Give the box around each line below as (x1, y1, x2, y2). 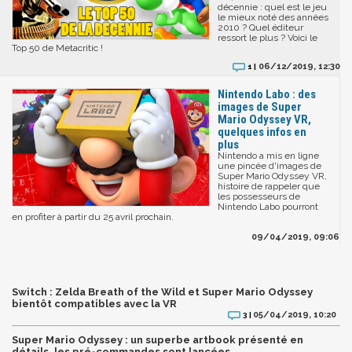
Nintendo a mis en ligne (218, 149, 319, 161)
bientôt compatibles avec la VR (12, 297, 177, 310)
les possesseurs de (218, 190, 300, 202)
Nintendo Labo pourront (218, 200, 318, 212)
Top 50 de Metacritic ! (12, 42, 103, 53)
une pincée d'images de (218, 159, 321, 171)
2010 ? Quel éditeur (218, 21, 303, 33)
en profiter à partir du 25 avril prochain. (12, 211, 174, 222)
